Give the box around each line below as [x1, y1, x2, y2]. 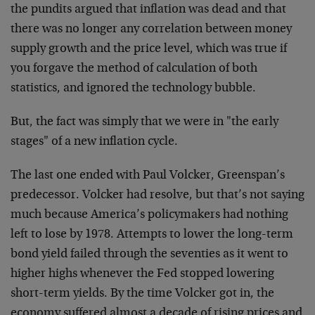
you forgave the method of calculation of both [11, 63, 257, 75]
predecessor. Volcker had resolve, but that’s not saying [11, 189, 304, 202]
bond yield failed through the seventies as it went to [11, 248, 288, 261]
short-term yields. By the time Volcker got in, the [11, 288, 274, 300]
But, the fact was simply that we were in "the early [11, 116, 278, 129]
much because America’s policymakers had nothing [11, 209, 288, 221]
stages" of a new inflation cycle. [11, 136, 178, 148]
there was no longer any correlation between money [11, 23, 292, 36]
